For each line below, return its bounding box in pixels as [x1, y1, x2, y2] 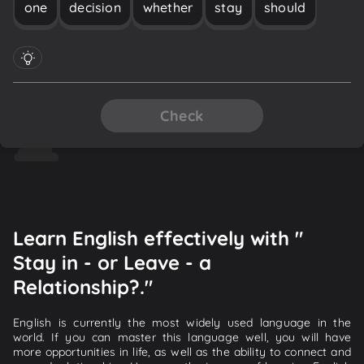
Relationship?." [13, 274, 153, 299]
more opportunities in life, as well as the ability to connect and [13, 344, 351, 359]
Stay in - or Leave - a [13, 249, 211, 275]
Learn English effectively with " [13, 225, 303, 250]
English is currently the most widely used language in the [13, 314, 351, 330]
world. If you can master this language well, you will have [13, 329, 351, 344]
